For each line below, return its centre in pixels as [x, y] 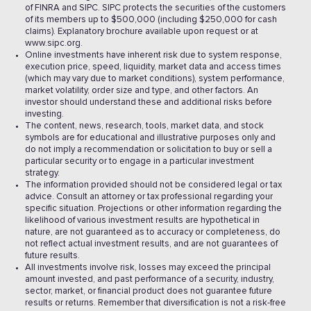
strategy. [42, 173]
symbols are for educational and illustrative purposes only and [150, 138]
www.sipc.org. [54, 43]
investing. [44, 114]
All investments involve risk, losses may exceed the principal [148, 268]
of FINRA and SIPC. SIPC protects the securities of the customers [155, 8]
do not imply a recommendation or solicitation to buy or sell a [149, 150]
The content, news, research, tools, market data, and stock [144, 126]
